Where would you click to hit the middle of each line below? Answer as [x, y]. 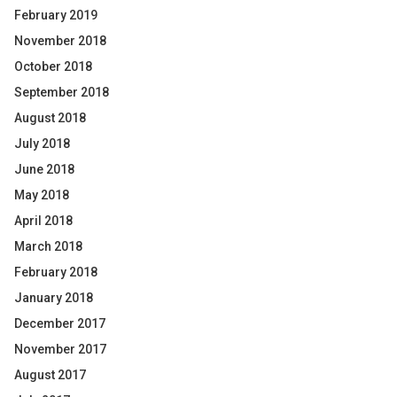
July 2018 [42, 144]
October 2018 [53, 66]
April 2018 [43, 221]
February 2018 [56, 272]
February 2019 [56, 15]
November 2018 [60, 41]
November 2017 [60, 349]
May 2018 [42, 195]
